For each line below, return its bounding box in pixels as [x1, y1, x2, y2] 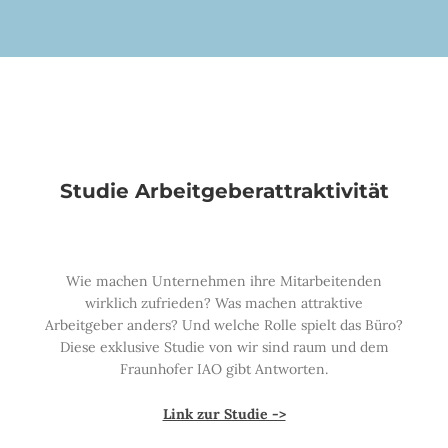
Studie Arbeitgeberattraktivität [59, 178, 389, 203]
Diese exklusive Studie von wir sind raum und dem [59, 337, 389, 356]
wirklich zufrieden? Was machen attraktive [85, 293, 363, 312]
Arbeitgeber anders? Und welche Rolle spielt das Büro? [45, 315, 403, 334]
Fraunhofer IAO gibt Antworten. [120, 359, 328, 378]
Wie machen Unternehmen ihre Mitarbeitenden [66, 271, 382, 290]
